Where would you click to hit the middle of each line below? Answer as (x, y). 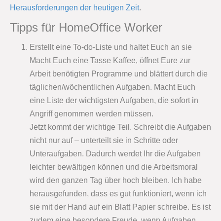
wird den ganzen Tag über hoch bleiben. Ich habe (116, 181)
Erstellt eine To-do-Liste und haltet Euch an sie (111, 47)
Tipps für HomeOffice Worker (86, 28)
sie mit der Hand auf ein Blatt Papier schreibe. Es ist (120, 207)
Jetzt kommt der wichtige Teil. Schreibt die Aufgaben (120, 127)
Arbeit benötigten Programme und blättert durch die (119, 74)
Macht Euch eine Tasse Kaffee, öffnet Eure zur (110, 61)
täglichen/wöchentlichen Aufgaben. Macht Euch (112, 87)
